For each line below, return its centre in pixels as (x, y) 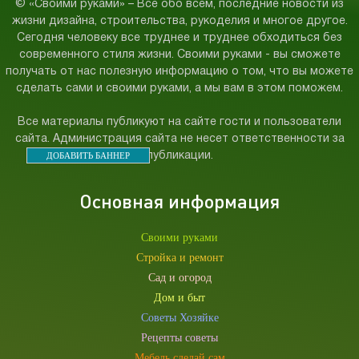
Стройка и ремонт (179, 258)
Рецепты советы (179, 338)
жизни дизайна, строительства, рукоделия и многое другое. (179, 21)
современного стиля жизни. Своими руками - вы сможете (179, 55)
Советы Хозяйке (179, 318)
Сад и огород (179, 278)
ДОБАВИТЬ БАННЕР (88, 155)
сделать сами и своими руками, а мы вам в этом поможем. (179, 89)
